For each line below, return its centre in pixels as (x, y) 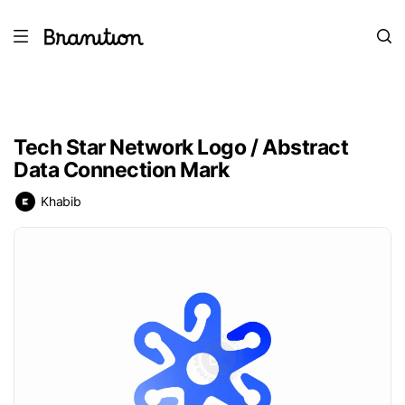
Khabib (61, 201)
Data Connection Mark (122, 170)
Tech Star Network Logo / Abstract (181, 147)
